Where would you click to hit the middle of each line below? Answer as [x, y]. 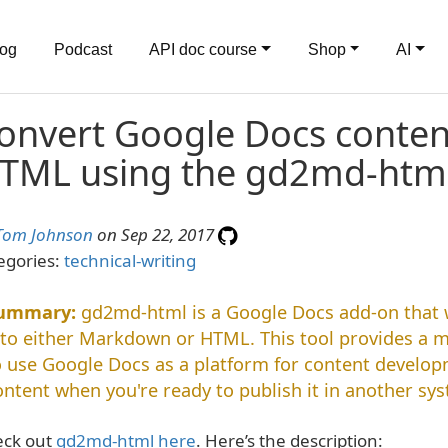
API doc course [203, 49]
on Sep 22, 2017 [155, 234]
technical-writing [129, 260]
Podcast [83, 49]
